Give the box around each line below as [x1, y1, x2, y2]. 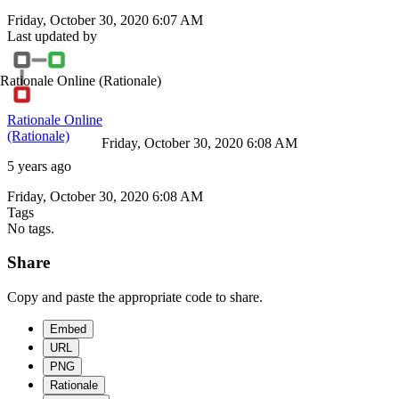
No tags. [7, 220, 54, 236]
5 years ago [7, 158, 71, 174]
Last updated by [7, 28, 97, 44]
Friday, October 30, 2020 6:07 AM [7, 12, 203, 28]
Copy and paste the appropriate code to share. [7, 289, 263, 305]
